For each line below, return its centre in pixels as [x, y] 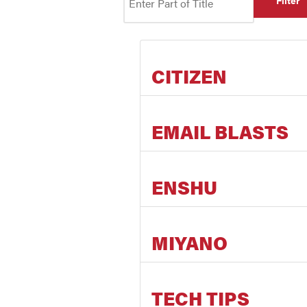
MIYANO [190, 242]
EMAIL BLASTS [220, 131]
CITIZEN [189, 75]
